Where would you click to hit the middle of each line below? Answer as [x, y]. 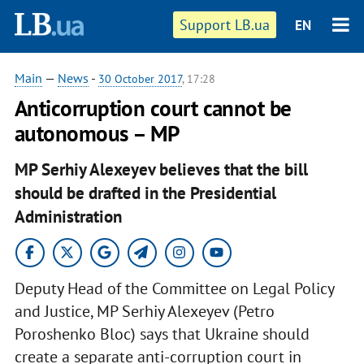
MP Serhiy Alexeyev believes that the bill [161, 169]
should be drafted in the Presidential [145, 193]
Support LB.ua [225, 25]
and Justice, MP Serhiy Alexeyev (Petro [144, 311]
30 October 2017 [140, 79]
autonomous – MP [97, 133]
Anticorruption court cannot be [153, 108]
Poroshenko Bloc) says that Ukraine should [162, 334]
